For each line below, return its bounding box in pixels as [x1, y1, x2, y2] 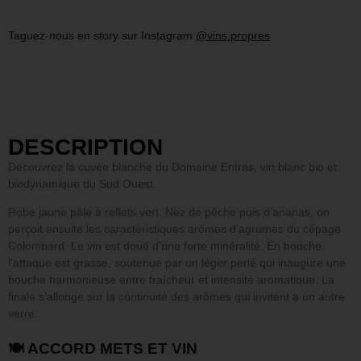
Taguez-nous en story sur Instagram [8, 28, 196, 42]
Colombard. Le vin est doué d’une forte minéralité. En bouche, [8, 239, 325, 253]
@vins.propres [196, 28, 270, 42]
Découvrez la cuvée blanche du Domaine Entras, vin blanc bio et [8, 160, 337, 174]
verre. [8, 307, 38, 321]
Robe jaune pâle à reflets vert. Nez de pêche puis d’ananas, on [8, 205, 330, 219]
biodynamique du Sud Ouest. [8, 177, 156, 191]
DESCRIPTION [8, 135, 163, 160]
